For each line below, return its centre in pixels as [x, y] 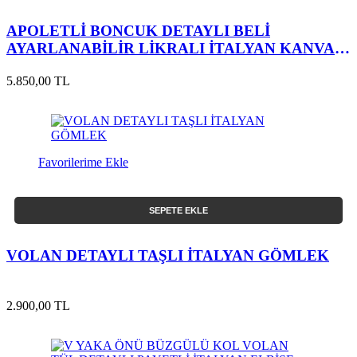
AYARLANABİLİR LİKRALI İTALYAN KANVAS [175, 49]
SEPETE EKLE [178, 211]
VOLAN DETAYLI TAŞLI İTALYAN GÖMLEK [168, 255]
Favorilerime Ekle [83, 163]
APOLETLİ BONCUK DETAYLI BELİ [138, 31]
